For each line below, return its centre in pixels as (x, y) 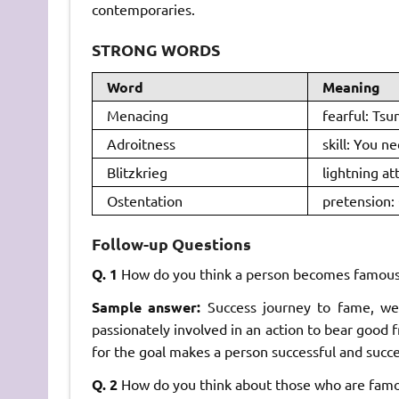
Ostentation (144, 200)
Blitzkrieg (137, 171)
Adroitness (141, 143)
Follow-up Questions (171, 244)
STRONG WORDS (155, 49)
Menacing (137, 114)
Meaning (351, 86)
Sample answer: (149, 307)
